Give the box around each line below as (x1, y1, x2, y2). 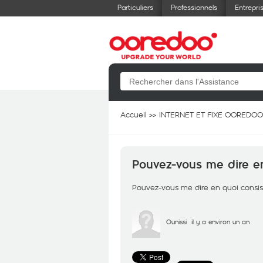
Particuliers (117, 2, 153, 12)
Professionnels (171, 2, 217, 12)
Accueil (120, 109, 146, 120)
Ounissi (166, 217, 187, 226)
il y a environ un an (191, 217, 249, 226)
